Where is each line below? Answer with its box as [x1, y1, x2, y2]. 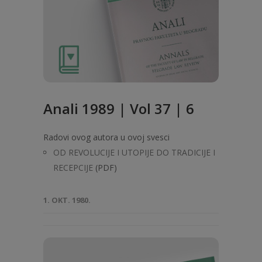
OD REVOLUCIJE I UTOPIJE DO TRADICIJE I [53, 147, 215, 158]
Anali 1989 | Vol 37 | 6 [43, 99, 194, 118]
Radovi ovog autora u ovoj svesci [43, 132, 170, 143]
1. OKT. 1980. [43, 195, 91, 205]
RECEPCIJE [53, 162, 93, 173]
